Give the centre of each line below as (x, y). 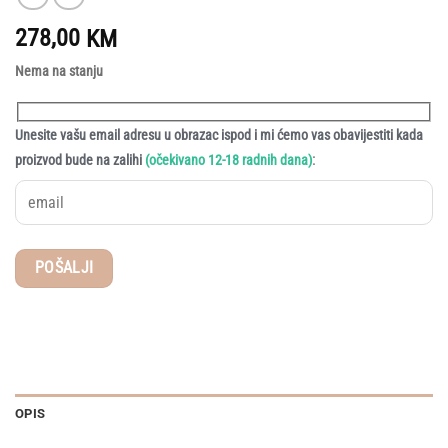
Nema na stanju (59, 72)
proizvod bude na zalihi (80, 160)
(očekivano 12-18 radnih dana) (228, 160)
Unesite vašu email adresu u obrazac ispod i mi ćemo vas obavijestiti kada (219, 135)
